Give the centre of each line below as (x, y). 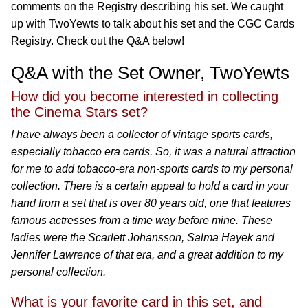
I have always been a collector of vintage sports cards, (142, 134)
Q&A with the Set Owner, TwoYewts (150, 73)
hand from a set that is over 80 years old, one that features (151, 203)
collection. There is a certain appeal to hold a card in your (150, 186)
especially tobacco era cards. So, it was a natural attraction (153, 152)
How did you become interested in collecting (145, 96)
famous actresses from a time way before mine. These (142, 220)
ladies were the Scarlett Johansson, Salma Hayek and (143, 238)
